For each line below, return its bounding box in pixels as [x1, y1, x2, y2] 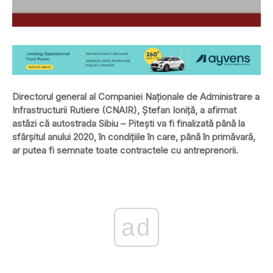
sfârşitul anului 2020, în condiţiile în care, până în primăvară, [12, 130, 255, 143]
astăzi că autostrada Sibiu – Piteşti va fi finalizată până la [12, 117, 245, 129]
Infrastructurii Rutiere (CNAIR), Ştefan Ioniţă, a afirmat [12, 104, 236, 116]
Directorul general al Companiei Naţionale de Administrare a [12, 90, 260, 102]
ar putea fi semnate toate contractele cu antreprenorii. [12, 144, 238, 156]
